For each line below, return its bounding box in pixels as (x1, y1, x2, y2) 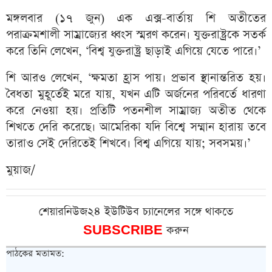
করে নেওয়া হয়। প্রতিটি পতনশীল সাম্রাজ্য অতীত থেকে (6, 103, 266, 120)
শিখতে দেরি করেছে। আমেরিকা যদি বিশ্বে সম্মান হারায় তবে (6, 119, 266, 136)
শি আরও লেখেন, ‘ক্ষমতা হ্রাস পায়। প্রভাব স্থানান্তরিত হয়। (6, 70, 266, 87)
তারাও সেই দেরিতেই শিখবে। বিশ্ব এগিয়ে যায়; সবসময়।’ (6, 135, 250, 152)
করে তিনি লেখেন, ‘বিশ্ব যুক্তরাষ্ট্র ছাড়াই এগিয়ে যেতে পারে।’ (6, 43, 260, 60)
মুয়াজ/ (6, 162, 35, 179)
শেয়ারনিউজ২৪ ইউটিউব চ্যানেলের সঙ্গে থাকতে (39, 204, 233, 220)
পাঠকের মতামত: (6, 247, 64, 260)
